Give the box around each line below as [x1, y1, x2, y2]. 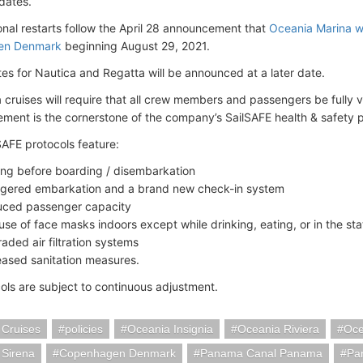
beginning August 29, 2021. [62, 39, 210, 53]
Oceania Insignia [127, 322, 213, 335]
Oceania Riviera [237, 322, 319, 335]
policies [65, 322, 103, 335]
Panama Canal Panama [200, 347, 322, 360]
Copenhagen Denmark [59, 347, 176, 360]
